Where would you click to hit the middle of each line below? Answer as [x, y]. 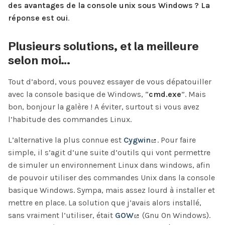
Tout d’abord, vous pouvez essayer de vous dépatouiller [110, 82]
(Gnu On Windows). [175, 215]
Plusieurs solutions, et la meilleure [103, 46]
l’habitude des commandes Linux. [70, 120]
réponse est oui [38, 18]
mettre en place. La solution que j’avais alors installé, [105, 203]
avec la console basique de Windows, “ [78, 94]
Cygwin [137, 140]
